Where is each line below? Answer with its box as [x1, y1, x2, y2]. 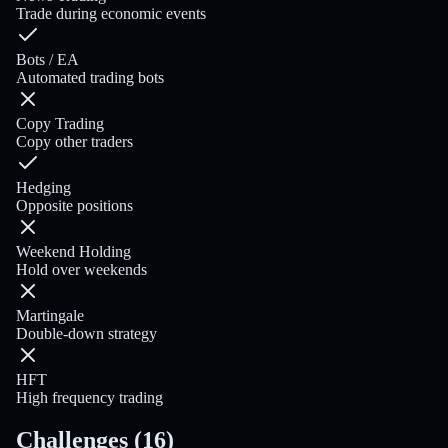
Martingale [16, 307, 84, 325]
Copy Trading [16, 115, 104, 133]
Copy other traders [16, 133, 133, 151]
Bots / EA [16, 51, 79, 69]
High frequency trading [16, 389, 163, 407]
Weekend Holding [16, 243, 131, 261]
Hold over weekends [16, 261, 147, 279]
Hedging [16, 179, 71, 197]
